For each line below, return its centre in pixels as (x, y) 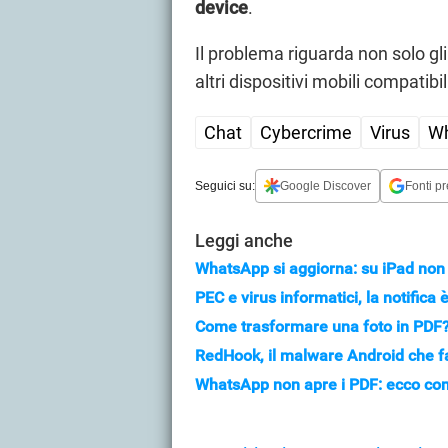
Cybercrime (306, 133)
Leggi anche (244, 241)
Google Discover (325, 185)
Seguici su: (225, 185)
